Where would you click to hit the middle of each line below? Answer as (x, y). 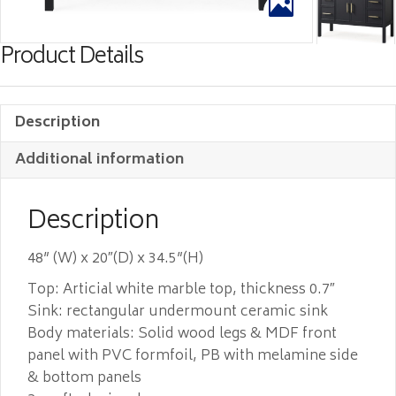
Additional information (99, 160)
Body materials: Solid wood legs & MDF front (182, 334)
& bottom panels (84, 378)
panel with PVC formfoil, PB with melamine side (193, 356)
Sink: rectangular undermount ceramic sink (178, 312)
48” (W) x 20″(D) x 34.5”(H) (115, 259)
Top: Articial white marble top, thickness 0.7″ (181, 289)
